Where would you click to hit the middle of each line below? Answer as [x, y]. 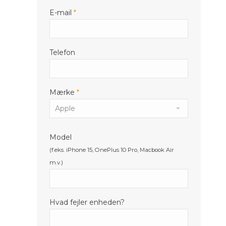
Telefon [62, 52]
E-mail [61, 13]
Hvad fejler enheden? [87, 202]
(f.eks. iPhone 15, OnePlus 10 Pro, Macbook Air [112, 150]
